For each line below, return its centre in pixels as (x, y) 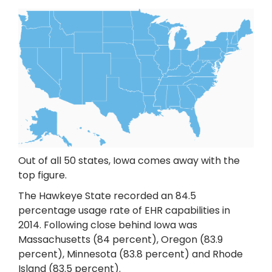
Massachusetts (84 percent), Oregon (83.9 (121, 240)
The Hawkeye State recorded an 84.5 (107, 196)
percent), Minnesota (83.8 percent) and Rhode (131, 254)
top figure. (42, 175)
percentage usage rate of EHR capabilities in (124, 211)
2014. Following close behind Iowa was (108, 225)
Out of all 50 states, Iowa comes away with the (129, 161)
